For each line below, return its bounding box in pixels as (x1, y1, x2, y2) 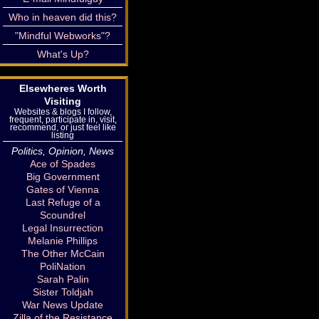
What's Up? (36, 48, 89, 60)
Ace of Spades (30, 158, 95, 169)
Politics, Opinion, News (11, 145, 114, 157)
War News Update (22, 299, 103, 310)
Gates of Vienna (26, 184, 99, 195)
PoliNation (40, 261, 85, 272)
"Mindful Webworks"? (15, 30, 110, 41)
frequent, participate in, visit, (9, 115, 117, 124)
